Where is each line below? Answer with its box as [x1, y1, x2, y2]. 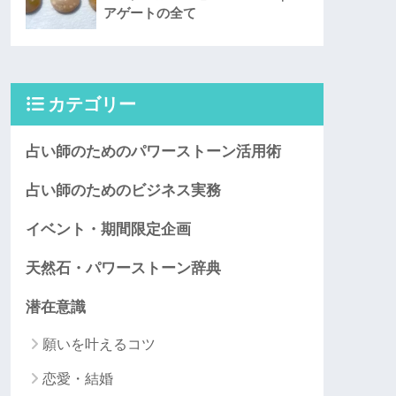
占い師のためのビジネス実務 [26, 182, 221, 200]
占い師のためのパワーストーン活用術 [26, 143, 281, 161]
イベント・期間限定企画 [26, 221, 191, 239]
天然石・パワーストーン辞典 [26, 260, 221, 278]
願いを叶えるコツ [42, 337, 156, 353]
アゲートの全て [103, 6, 196, 21]
